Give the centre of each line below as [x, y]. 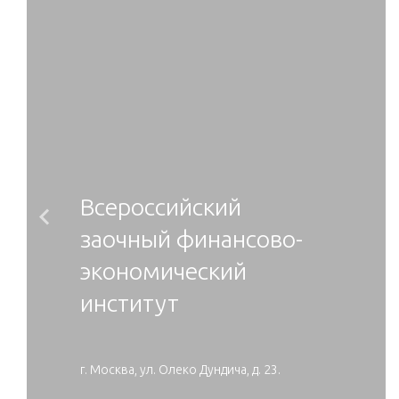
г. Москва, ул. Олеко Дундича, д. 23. [180, 370]
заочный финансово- [191, 239]
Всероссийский [161, 207]
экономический [163, 271]
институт [130, 303]
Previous [104, 240]
